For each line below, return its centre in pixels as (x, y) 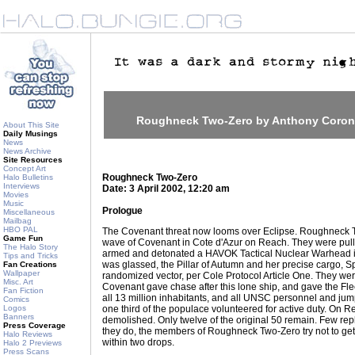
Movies (16, 195)
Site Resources (33, 160)
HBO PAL (21, 229)
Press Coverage (34, 325)
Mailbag (17, 221)
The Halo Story (31, 247)
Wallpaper (21, 273)
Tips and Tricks (31, 256)
